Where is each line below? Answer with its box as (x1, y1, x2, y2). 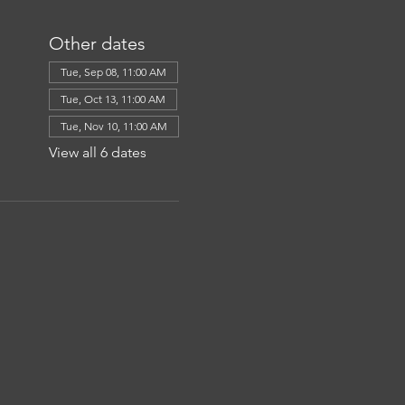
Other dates (48, 33, 146, 55)
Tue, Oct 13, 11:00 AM (60, 92, 165, 107)
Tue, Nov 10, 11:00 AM (60, 119, 167, 134)
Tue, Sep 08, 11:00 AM (60, 65, 166, 80)
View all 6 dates (48, 144, 146, 162)
